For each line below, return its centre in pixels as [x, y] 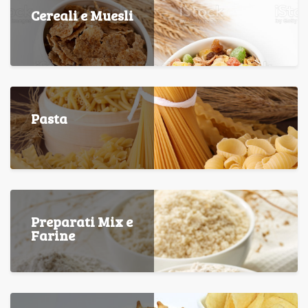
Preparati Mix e [82, 222]
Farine [53, 235]
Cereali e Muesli [82, 15]
